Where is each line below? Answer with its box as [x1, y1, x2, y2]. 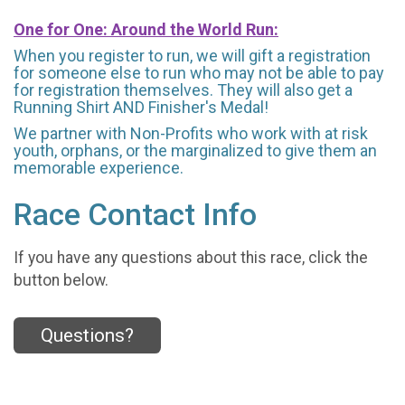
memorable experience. [14, 157, 184, 177]
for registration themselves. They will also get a [14, 80, 353, 99]
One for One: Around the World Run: [14, 19, 278, 39]
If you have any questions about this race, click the [14, 249, 368, 268]
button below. [14, 271, 108, 290]
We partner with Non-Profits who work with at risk [14, 123, 368, 143]
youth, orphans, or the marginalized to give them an [14, 140, 377, 160]
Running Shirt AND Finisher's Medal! [14, 97, 268, 117]
